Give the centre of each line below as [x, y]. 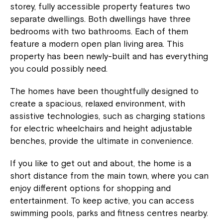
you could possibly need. [59, 68]
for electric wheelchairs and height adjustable [101, 128]
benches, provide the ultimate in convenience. [102, 141]
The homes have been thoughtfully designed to [104, 91]
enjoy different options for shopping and [90, 188]
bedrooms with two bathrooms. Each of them [99, 31]
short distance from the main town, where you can [109, 175]
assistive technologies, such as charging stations [108, 116]
